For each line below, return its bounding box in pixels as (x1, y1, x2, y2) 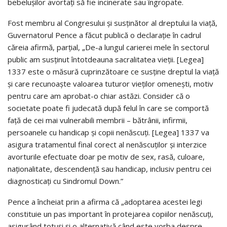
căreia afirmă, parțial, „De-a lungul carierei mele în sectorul (8, 42, 209, 52)
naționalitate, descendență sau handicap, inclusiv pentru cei (8, 163, 211, 174)
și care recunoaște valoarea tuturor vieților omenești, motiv (8, 78, 213, 89)
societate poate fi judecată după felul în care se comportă (8, 102, 209, 113)
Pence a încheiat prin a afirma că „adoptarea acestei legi (8, 196, 202, 207)
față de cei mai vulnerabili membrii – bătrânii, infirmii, (8, 115, 187, 125)
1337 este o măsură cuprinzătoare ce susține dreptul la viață (8, 66, 219, 77)
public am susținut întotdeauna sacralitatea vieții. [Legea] (8, 54, 204, 64)
